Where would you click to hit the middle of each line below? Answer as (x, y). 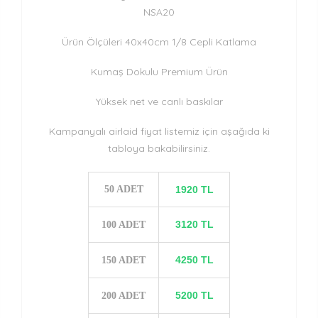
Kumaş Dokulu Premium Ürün (159, 72)
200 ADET (124, 296)
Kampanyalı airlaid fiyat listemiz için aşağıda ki (159, 132)
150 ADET (124, 261)
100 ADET (124, 225)
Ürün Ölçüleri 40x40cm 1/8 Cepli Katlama (159, 42)
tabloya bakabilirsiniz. (159, 149)
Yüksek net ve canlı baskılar (159, 102)
